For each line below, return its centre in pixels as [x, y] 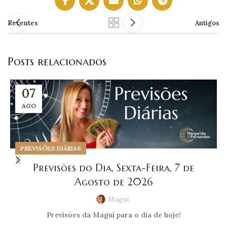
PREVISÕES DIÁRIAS [51, 148]
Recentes [23, 23]
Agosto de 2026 [113, 182]
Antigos [207, 23]
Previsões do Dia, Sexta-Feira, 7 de [113, 168]
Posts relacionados [57, 62]
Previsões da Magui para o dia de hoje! [113, 215]
